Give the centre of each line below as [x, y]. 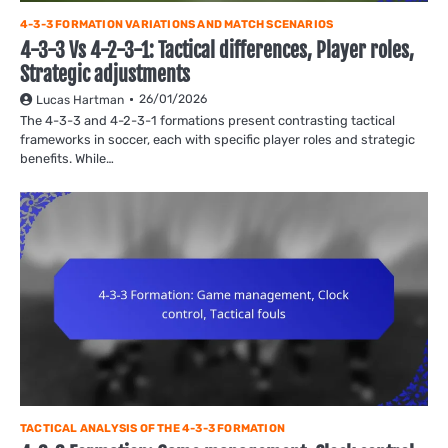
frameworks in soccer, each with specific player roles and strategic [217, 140]
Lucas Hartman [80, 100]
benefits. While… [67, 159]
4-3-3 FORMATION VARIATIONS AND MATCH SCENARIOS [177, 25]
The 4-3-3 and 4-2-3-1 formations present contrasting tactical [207, 121]
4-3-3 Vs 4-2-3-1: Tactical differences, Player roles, [217, 51]
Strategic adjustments [105, 75]
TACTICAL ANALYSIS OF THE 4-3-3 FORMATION [152, 429]
